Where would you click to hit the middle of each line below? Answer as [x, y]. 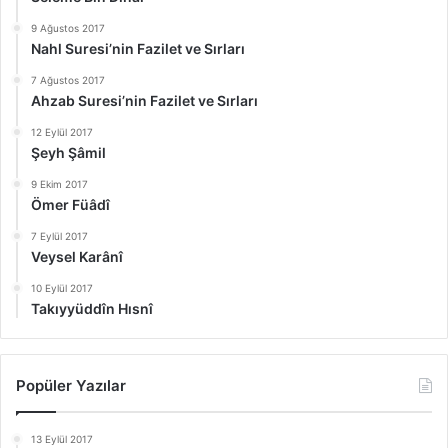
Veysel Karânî [77, 256]
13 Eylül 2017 [62, 438]
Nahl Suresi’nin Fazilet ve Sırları [138, 48]
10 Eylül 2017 [62, 287]
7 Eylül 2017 [59, 235]
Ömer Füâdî [70, 204]
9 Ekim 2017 [59, 183]
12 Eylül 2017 [62, 131]
